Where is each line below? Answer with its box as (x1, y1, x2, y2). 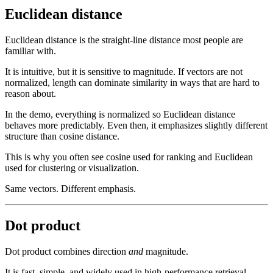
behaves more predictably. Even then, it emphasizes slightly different (5, 119, 268, 130)
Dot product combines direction (5, 246, 129, 257)
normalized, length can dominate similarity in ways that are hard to (5, 77, 260, 88)
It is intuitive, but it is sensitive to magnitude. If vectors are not (5, 66, 243, 77)
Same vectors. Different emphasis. (5, 183, 136, 194)
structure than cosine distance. (5, 130, 119, 141)
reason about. (5, 88, 56, 99)
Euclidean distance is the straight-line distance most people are (5, 34, 243, 45)
